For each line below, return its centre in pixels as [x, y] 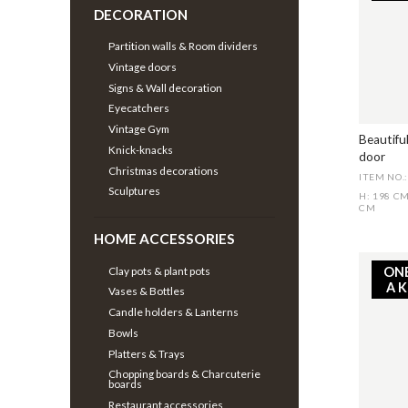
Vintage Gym [139, 129]
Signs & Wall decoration [166, 87]
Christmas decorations [164, 170]
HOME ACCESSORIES [164, 239]
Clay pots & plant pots [160, 270]
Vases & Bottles [147, 291]
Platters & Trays [147, 353]
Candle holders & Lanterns [174, 312]
